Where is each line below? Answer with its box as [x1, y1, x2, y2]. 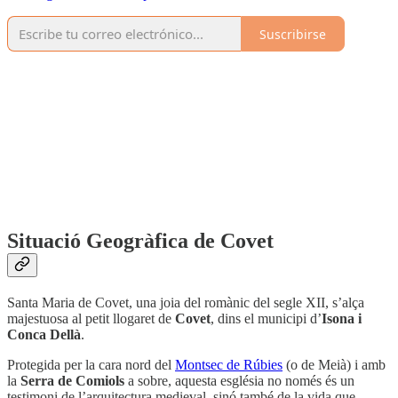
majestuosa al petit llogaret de [7, 311, 175, 327]
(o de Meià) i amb [283, 357, 386, 373]
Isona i [322, 311, 362, 327]
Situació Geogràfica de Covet [7, 229, 274, 253]
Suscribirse [259, 25, 326, 43]
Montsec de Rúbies [175, 357, 283, 373]
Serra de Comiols [20, 373, 124, 389]
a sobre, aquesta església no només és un [124, 373, 354, 389]
